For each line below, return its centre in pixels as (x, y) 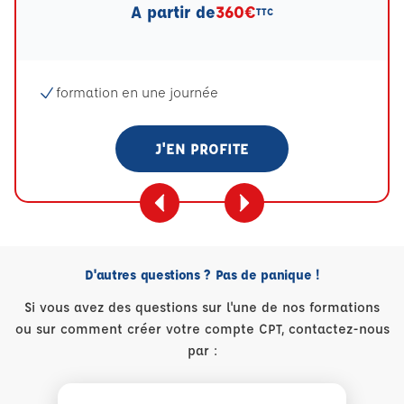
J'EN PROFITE (202, 148)
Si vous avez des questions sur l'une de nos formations (202, 307)
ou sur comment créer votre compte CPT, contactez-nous (202, 329)
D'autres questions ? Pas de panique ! (202, 275)
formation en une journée (137, 92)
